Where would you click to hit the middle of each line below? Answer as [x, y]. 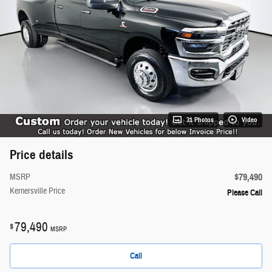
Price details [42, 155]
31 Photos [200, 120]
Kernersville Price [37, 191]
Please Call [245, 192]
